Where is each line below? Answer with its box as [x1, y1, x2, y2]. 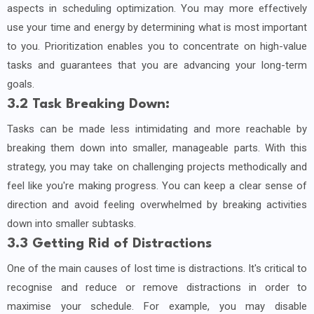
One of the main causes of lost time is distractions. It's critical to [7, 262, 307, 275]
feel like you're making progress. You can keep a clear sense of [7, 179, 307, 193]
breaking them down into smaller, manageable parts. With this [7, 142, 307, 155]
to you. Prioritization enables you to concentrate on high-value [7, 40, 307, 53]
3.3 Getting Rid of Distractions [7, 237, 212, 252]
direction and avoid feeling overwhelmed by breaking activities [7, 198, 307, 212]
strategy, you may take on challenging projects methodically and [7, 161, 307, 174]
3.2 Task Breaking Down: [7, 97, 170, 112]
